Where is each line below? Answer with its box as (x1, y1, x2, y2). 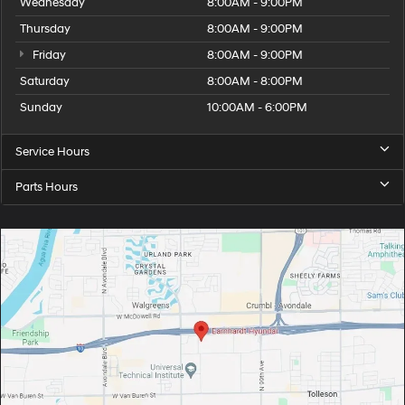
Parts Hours (15, 180, 78, 194)
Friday (29, 48, 66, 62)
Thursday (20, 22, 71, 36)
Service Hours (15, 145, 89, 159)
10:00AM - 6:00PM (207, 100, 307, 115)
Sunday (20, 100, 62, 115)
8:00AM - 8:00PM (207, 74, 303, 89)
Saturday (20, 74, 70, 89)
